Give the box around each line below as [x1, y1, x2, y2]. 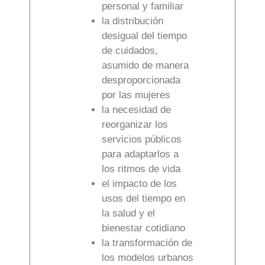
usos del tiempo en [102, 192, 185, 204]
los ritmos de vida [102, 163, 180, 174]
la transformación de [102, 237, 192, 248]
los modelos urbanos [102, 251, 193, 263]
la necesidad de [102, 104, 171, 115]
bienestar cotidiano [102, 222, 185, 234]
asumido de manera [102, 59, 189, 71]
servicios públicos [102, 133, 182, 145]
